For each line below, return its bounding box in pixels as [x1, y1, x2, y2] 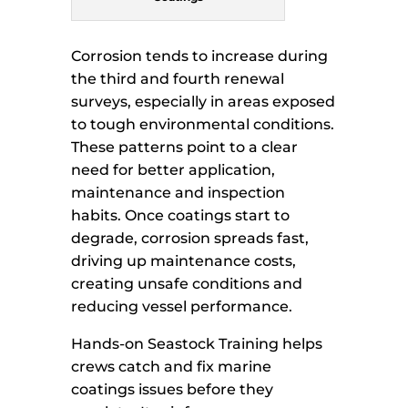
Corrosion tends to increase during [71, 47, 329, 66]
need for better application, [71, 161, 276, 179]
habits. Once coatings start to [71, 207, 291, 225]
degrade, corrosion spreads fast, [71, 229, 310, 248]
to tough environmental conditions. [71, 116, 335, 134]
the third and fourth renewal [71, 70, 285, 88]
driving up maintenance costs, [71, 252, 297, 270]
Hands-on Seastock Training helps [71, 335, 323, 353]
